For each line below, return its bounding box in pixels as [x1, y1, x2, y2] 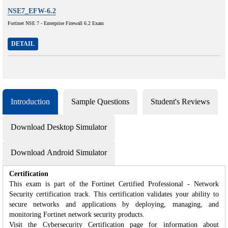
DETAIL [11, 40, 35, 47]
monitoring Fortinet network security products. [9, 210, 145, 218]
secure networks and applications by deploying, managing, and [9, 200, 219, 208]
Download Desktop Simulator [11, 122, 107, 131]
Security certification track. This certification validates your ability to [9, 190, 219, 198]
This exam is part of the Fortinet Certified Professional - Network [9, 180, 219, 188]
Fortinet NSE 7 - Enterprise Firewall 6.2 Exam [8, 20, 104, 26]
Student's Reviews [151, 97, 210, 106]
